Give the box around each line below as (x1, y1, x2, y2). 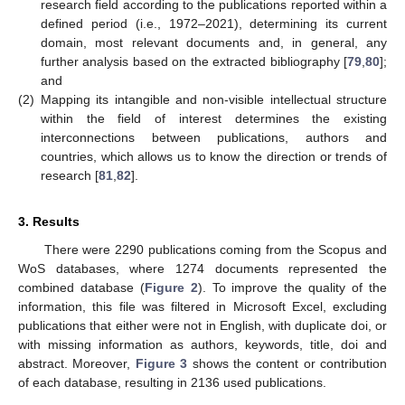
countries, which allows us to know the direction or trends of (41, 148, 387, 164)
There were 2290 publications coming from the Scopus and (43, 241, 387, 257)
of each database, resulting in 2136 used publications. (18, 374, 326, 390)
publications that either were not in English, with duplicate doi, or (18, 317, 387, 333)
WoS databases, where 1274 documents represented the (18, 260, 387, 276)
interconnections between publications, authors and (41, 129, 387, 145)
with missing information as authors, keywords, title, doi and (18, 336, 387, 352)
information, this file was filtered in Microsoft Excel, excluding (18, 298, 387, 314)
